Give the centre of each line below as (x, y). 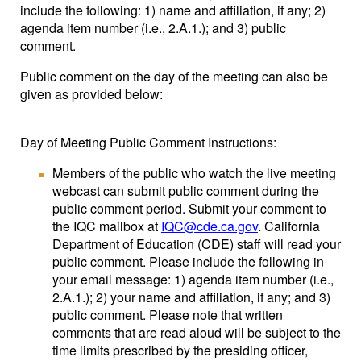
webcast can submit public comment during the (186, 191)
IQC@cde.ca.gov (210, 226)
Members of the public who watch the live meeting (194, 173)
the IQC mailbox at (107, 226)
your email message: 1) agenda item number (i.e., (193, 279)
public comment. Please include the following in (188, 261)
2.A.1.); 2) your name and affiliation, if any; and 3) (191, 297)
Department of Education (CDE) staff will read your (197, 244)
